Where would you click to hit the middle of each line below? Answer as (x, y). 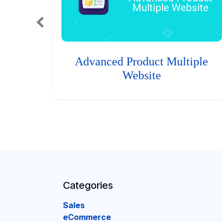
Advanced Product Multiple (142, 61)
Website (141, 75)
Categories (88, 185)
